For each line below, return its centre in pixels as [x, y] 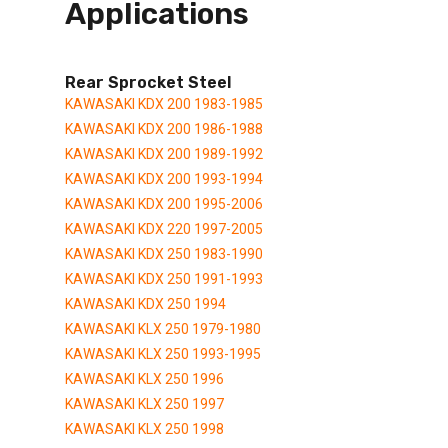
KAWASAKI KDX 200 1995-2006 [164, 203]
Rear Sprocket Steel [148, 82]
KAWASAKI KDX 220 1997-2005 [164, 228]
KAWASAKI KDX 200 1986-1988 [164, 128]
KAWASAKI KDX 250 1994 [145, 303]
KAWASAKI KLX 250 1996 [144, 378]
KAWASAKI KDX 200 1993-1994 [164, 178]
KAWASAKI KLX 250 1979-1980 [163, 328]
